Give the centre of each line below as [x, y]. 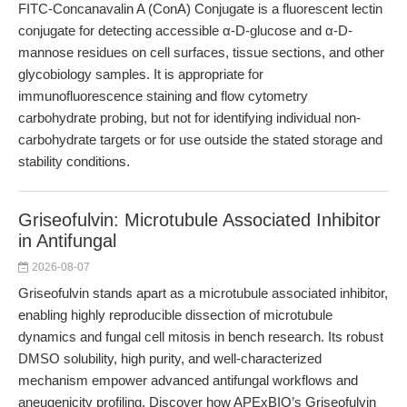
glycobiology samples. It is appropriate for [141, 74]
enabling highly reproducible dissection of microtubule [175, 315]
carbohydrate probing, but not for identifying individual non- [189, 118]
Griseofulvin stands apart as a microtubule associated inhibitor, [203, 293]
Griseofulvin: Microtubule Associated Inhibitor [199, 220]
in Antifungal [67, 241]
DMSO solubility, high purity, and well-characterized [170, 358]
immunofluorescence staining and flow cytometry [163, 96]
